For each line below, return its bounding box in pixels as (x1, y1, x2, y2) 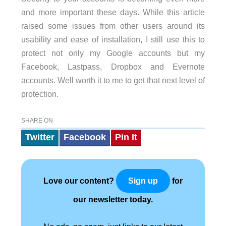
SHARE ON (21, 117, 53, 125)
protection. (21, 89, 59, 99)
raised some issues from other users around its (21, 21, 205, 31)
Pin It (115, 132, 137, 143)
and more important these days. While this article (21, 8, 205, 17)
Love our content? (43, 176, 116, 186)
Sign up (128, 177, 158, 186)
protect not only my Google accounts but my (21, 48, 205, 58)
